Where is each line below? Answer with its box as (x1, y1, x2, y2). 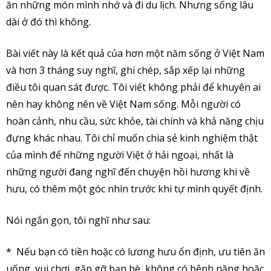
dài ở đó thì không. (6, 15, 91, 28)
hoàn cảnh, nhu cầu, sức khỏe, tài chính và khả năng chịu (6, 114, 264, 128)
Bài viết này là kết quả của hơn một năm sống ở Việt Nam (6, 46, 264, 60)
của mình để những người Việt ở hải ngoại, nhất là (6, 148, 233, 162)
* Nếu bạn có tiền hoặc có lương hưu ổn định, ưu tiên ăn (6, 244, 265, 258)
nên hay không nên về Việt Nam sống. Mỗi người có (6, 97, 241, 111)
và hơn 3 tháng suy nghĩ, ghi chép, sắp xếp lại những (6, 63, 245, 77)
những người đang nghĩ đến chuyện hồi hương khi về (6, 165, 250, 178)
